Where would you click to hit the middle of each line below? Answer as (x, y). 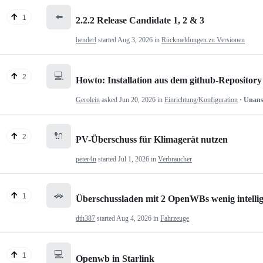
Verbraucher (175, 159)
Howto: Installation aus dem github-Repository (169, 80)
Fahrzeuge (175, 219)
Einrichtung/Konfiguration (201, 100)
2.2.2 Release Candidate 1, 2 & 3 (140, 21)
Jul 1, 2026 (134, 159)
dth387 (85, 219)
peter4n (86, 159)
